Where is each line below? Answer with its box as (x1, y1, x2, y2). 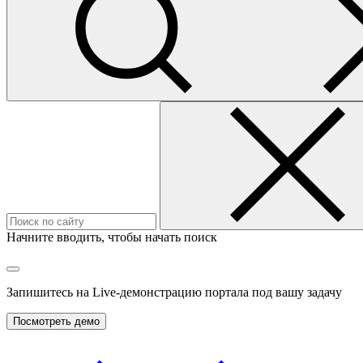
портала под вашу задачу (202, 285, 342, 299)
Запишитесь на (6, 285, 92, 299)
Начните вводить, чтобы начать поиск (6, 230, 217, 244)
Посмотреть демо (13, 315, 100, 327)
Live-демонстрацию (92, 285, 202, 299)
